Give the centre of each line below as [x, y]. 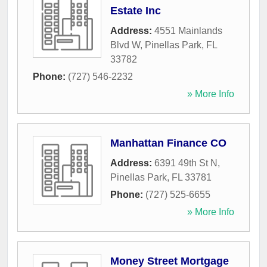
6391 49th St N [186, 163]
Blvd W [125, 45]
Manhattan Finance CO [168, 143]
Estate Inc [136, 11]
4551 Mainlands [188, 31]
